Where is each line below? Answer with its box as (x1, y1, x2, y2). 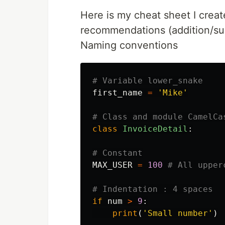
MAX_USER (92, 160, 133, 170)
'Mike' (158, 88, 188, 98)
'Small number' (143, 208, 213, 218)
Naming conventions (80, 39, 178, 52)
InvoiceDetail (123, 124, 188, 134)
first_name (92, 88, 143, 98)
